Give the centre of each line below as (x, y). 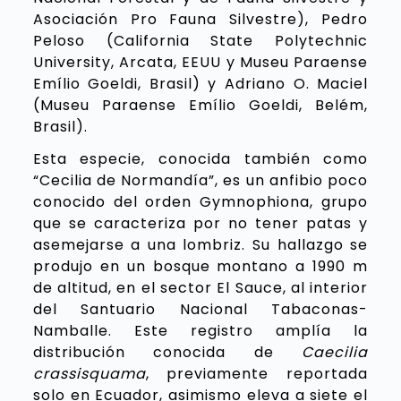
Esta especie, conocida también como (200, 159)
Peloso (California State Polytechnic (200, 41)
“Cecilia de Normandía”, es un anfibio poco (200, 181)
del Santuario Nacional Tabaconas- (200, 310)
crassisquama (89, 374)
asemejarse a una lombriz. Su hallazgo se (200, 245)
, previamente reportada (257, 374)
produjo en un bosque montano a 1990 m (200, 267)
